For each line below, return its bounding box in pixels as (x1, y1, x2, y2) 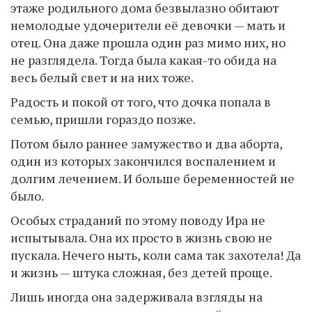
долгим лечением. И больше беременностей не (10, 170, 295, 187)
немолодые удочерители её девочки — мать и (10, 17, 286, 33)
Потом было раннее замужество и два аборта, (10, 135, 282, 152)
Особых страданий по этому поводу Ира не (10, 212, 265, 228)
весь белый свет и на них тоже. (10, 69, 194, 86)
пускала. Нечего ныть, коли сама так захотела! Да (10, 247, 301, 263)
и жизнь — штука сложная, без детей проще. (10, 264, 272, 281)
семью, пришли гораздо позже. (10, 111, 196, 127)
